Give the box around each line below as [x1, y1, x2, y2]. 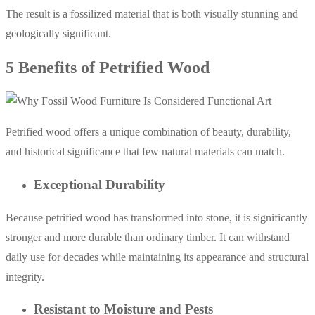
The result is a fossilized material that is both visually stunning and [6, 8, 298, 20]
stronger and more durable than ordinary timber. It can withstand [6, 231, 290, 243]
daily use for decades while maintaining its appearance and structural [6, 250, 309, 263]
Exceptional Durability [34, 176, 165, 192]
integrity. [6, 270, 44, 283]
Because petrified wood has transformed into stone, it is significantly [6, 211, 307, 224]
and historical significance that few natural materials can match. [6, 146, 285, 158]
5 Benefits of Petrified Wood [6, 58, 210, 77]
